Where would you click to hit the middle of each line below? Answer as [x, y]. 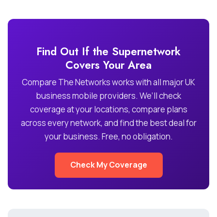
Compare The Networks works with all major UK [108, 82]
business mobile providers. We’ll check [108, 95]
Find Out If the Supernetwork [108, 51]
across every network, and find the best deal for [108, 123]
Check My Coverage [108, 165]
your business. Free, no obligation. [108, 136]
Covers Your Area [108, 65]
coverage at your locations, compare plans [108, 109]
